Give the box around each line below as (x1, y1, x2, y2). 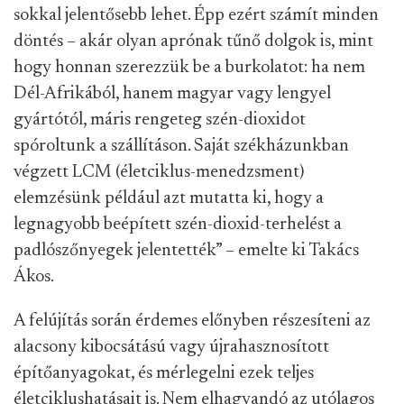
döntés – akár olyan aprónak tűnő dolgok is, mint (14, 32, 373, 51)
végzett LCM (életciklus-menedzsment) (14, 163, 304, 182)
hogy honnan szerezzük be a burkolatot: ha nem (14, 59, 365, 78)
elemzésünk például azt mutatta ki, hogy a (14, 189, 324, 208)
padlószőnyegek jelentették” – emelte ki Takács (14, 242, 359, 261)
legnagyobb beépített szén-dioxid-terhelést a (14, 216, 342, 234)
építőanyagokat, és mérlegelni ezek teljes (14, 364, 314, 383)
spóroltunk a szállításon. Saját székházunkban (14, 137, 349, 156)
